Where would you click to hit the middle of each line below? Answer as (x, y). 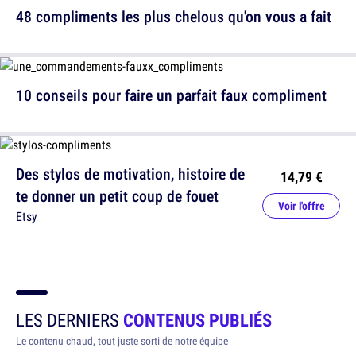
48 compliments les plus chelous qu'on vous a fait (174, 16)
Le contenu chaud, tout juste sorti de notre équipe (122, 341)
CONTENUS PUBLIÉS (197, 320)
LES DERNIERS (70, 320)
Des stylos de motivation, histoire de (130, 174)
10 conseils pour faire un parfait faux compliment (171, 95)
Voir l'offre (301, 206)
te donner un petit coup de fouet (117, 196)
